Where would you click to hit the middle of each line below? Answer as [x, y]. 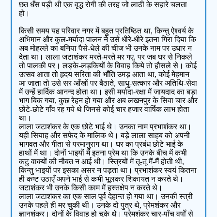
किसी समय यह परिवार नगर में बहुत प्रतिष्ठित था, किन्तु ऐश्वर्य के [107, 31]
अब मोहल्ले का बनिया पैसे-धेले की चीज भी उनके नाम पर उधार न [106, 48]
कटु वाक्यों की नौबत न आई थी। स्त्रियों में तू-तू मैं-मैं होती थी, [102, 162]
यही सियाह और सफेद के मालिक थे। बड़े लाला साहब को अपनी [105, 136]
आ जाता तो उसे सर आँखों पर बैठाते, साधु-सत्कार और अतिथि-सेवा [108, 83]
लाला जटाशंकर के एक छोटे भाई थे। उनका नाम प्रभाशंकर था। [106, 127]
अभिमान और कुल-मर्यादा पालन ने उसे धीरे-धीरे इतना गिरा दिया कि [108, 40]
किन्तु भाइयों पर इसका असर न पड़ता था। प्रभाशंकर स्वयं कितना [108, 170]
